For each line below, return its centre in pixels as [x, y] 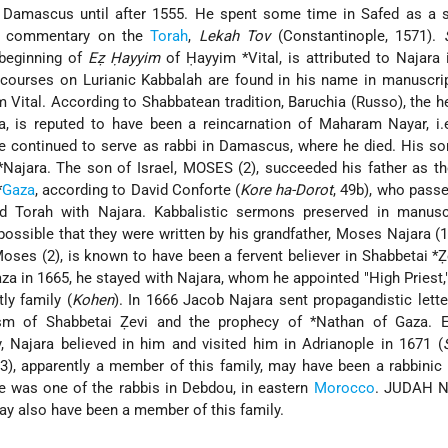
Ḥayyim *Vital [233, 58]
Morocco [344, 388]
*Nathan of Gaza [369, 322]
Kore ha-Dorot [286, 190]
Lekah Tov [234, 36]
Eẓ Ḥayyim [124, 58]
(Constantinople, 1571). [357, 36]
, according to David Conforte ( [137, 190]
